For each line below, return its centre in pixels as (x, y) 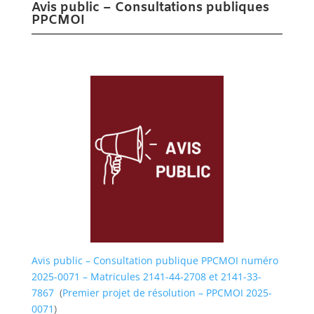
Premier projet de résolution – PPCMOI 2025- (167, 292)
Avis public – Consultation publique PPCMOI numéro (155, 260)
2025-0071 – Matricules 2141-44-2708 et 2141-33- (146, 276)
